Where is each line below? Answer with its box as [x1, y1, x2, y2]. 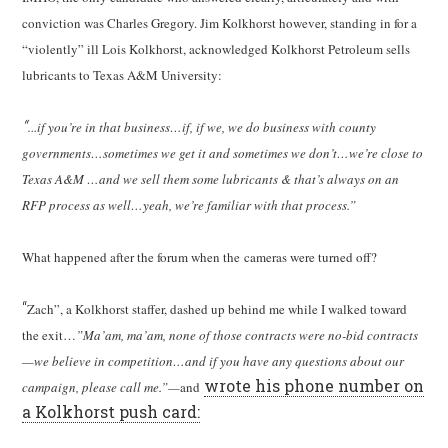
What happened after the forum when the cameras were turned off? [22, 248, 378, 266]
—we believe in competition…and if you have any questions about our [22, 352, 405, 370]
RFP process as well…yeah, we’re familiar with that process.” [22, 196, 357, 214]
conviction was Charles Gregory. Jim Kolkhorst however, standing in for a [22, 14, 418, 32]
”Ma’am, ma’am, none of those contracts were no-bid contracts [76, 326, 419, 344]
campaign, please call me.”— [22, 378, 181, 396]
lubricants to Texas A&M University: [22, 66, 223, 84]
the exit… [22, 326, 77, 344]
